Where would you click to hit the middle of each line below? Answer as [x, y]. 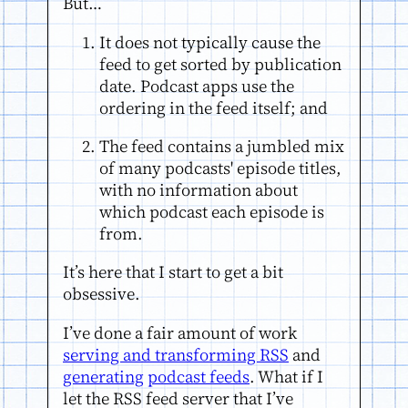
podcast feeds [199, 376]
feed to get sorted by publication [220, 64]
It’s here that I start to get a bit [173, 272]
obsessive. [102, 294]
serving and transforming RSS [176, 354]
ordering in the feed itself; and [214, 107]
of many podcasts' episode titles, [220, 168]
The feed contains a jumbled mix [222, 147]
